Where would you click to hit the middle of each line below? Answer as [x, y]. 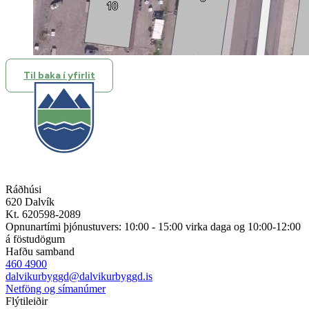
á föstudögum [35, 239]
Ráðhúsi [23, 190]
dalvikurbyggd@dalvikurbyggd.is [79, 277]
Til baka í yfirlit [59, 76]
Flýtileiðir [27, 301]
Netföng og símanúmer [56, 289]
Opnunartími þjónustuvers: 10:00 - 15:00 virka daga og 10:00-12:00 [153, 227]
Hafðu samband [40, 252]
